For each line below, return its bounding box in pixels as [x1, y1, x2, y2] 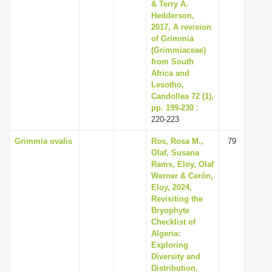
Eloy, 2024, [151, 183, 192, 192]
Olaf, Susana [151, 148, 199, 157]
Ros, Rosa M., [151, 137, 203, 146]
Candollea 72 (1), [151, 92, 214, 101]
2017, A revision [151, 22, 211, 32]
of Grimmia [151, 34, 194, 43]
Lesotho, [151, 80, 184, 89]
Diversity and [151, 252, 200, 261]
